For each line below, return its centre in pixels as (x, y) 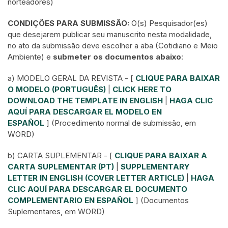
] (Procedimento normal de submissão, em (121, 123)
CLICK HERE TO (142, 89)
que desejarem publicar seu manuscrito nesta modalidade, (110, 34)
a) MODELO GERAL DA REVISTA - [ (72, 78)
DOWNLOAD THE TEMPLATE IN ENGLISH (85, 101)
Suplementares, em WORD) (56, 211)
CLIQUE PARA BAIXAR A (161, 155)
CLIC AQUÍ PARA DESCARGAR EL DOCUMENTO (97, 189)
